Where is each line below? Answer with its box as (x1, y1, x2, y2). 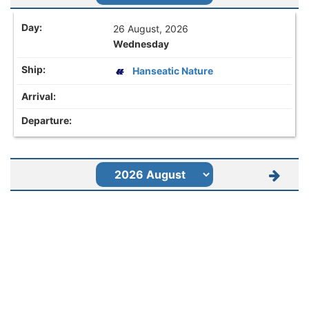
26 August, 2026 (113, 22, 189, 34)
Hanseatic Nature (132, 64, 214, 77)
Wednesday (113, 37, 170, 50)
